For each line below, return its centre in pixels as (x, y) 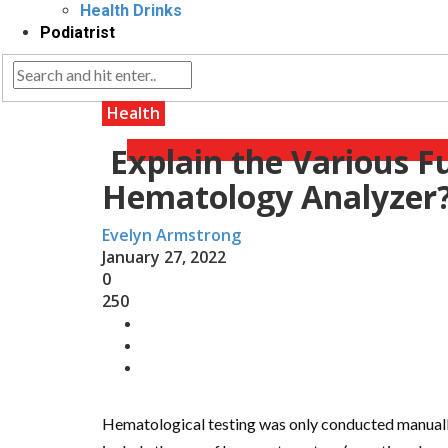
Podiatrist (77, 32)
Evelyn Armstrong (171, 234)
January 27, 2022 (164, 256)
